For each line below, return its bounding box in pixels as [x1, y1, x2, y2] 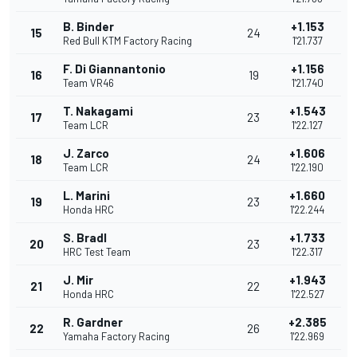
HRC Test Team [63, 245, 131, 259]
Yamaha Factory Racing [63, 330, 170, 343]
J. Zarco [63, 146, 109, 161]
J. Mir [63, 273, 93, 288]
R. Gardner [63, 315, 123, 330]
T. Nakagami [63, 104, 133, 119]
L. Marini [63, 188, 110, 203]
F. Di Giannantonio [63, 61, 166, 76]
